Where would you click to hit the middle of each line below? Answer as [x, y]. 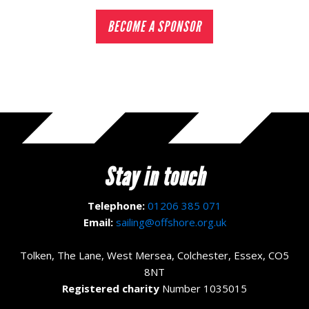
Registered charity [111, 289]
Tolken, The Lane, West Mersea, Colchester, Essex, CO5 [154, 256]
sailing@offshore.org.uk [171, 222]
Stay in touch [154, 178]
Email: [98, 222]
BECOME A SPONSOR [154, 27]
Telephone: [116, 206]
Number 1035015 [203, 289]
